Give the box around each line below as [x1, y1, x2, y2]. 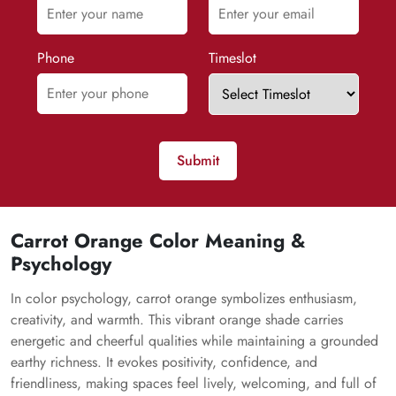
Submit [177, 150, 219, 171]
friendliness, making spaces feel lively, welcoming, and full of [11, 373, 377, 393]
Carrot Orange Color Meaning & [11, 226, 306, 255]
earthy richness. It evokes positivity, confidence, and [11, 352, 317, 372]
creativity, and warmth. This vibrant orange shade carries [11, 309, 343, 330]
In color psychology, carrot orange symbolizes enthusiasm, [11, 288, 357, 308]
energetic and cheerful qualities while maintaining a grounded [11, 331, 378, 351]
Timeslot [209, 48, 256, 68]
